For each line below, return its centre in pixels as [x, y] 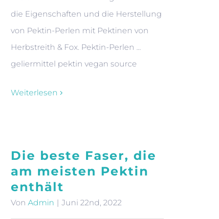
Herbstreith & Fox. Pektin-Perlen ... [76, 47]
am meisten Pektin [80, 171]
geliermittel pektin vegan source [74, 64]
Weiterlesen [34, 93]
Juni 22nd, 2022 [92, 203]
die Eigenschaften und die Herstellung [86, 14]
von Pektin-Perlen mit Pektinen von [80, 31]
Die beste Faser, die [84, 155]
